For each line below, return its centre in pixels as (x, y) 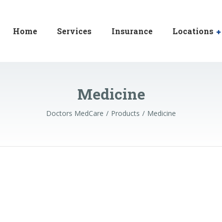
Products (125, 113)
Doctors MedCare (75, 113)
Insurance (132, 31)
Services (74, 31)
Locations (193, 31)
